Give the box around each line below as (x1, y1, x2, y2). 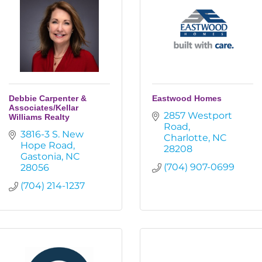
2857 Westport (164, 110, 232, 121)
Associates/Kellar (9, 103, 78, 112)
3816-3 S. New (20, 129, 84, 140)
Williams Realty (9, 112, 70, 122)
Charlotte (164, 132, 208, 143)
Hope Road (20, 140, 73, 151)
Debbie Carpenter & (9, 94, 87, 103)
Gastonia (20, 151, 61, 162)
